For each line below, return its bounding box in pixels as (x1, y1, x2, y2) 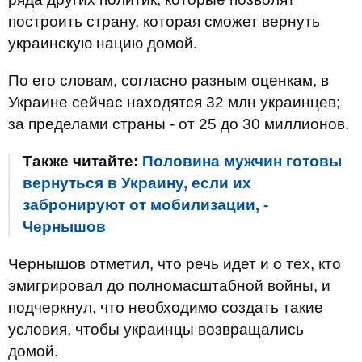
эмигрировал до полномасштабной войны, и (8, 277, 330, 294)
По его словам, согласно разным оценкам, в (8, 72, 329, 89)
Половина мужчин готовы (142, 153, 342, 170)
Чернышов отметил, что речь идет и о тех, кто (8, 255, 341, 272)
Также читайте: (23, 153, 142, 170)
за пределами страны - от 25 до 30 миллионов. (8, 116, 349, 133)
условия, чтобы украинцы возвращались (8, 321, 304, 338)
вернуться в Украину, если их (23, 175, 251, 192)
